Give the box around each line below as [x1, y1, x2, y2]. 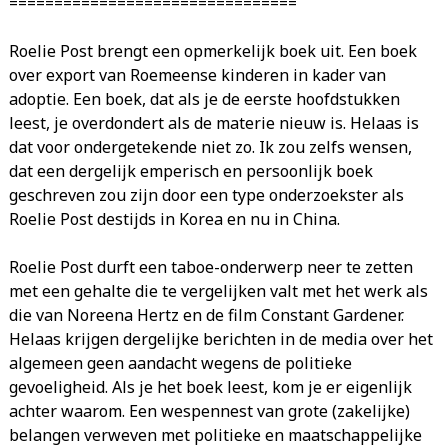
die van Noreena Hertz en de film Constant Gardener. [8, 303, 404, 326]
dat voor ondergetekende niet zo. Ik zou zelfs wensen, [8, 135, 412, 158]
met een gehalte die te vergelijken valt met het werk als [8, 279, 428, 302]
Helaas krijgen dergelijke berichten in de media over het [8, 327, 433, 350]
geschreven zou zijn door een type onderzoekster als [8, 183, 404, 206]
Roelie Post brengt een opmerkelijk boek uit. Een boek [8, 39, 417, 62]
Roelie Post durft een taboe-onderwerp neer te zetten [8, 255, 413, 278]
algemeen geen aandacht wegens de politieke [8, 351, 352, 374]
